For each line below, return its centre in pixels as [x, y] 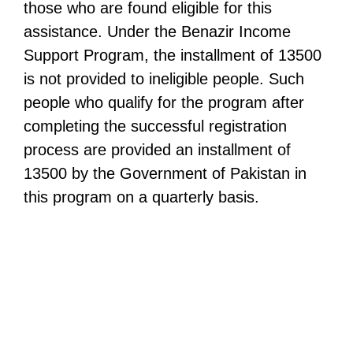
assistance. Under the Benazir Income [157, 31]
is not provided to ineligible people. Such [164, 78]
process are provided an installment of [157, 149]
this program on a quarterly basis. [141, 197]
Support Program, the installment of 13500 [173, 55]
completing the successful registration [155, 126]
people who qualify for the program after [164, 102]
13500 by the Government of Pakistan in [165, 173]
